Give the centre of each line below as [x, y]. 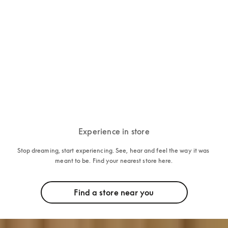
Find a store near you [114, 192]
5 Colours [32, 56]
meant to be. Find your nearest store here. [114, 160]
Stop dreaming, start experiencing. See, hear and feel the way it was [113, 150]
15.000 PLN [35, 45]
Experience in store [114, 131]
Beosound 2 [35, 34]
